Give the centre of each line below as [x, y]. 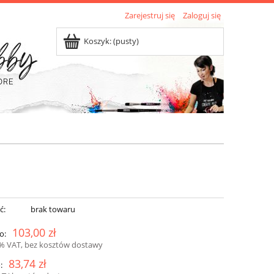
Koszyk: [98, 41]
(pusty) [126, 41]
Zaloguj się [202, 15]
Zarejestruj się [150, 15]
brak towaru [53, 209]
